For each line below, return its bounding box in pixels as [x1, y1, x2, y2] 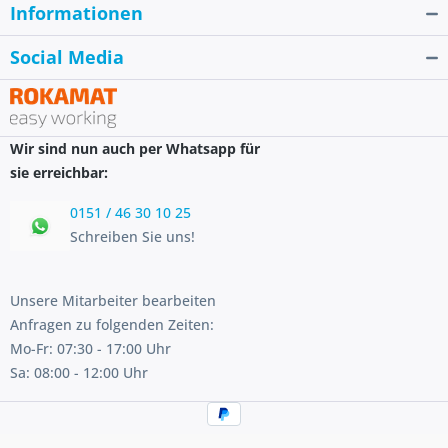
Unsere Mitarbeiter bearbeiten [10, 291, 216, 311]
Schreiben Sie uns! [70, 227, 195, 247]
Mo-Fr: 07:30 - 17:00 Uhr [10, 339, 171, 359]
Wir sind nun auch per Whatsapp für [10, 139, 260, 159]
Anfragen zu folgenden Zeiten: [10, 315, 214, 335]
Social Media [10, 45, 124, 70]
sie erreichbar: [10, 163, 108, 183]
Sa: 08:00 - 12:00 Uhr [10, 363, 148, 383]
